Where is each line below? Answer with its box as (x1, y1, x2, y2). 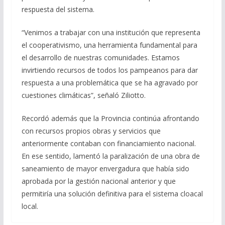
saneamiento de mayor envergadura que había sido (21, 163, 189, 173)
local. (21, 201, 38, 211)
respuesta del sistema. (21, 4, 94, 14)
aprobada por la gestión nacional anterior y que (21, 176, 176, 186)
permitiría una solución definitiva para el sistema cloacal (21, 188, 203, 198)
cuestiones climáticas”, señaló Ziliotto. (21, 90, 146, 100)
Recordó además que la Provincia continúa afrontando (21, 113, 199, 123)
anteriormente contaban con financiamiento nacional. (21, 138, 196, 148)
